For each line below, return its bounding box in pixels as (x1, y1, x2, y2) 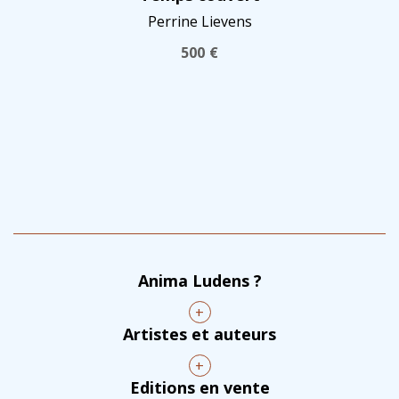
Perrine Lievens (147, 11, 252, 31)
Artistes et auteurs (123, 322, 276, 345)
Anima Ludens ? (137, 269, 262, 291)
